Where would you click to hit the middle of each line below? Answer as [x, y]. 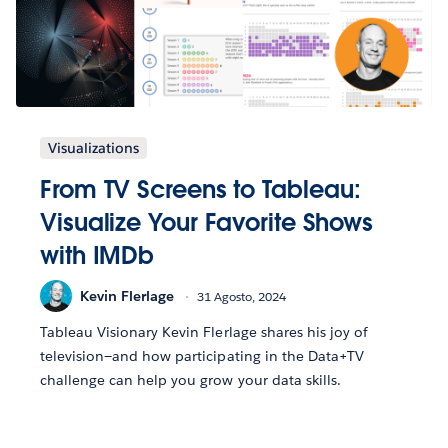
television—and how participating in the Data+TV [202, 356]
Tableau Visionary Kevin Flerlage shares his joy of [204, 332]
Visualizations [93, 148]
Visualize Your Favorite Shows [207, 223]
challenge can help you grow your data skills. [190, 380]
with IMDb [97, 256]
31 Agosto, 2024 [241, 296]
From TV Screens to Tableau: [200, 190]
